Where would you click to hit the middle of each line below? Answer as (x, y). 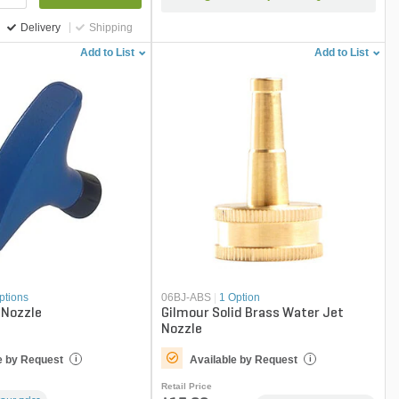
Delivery (41, 27)
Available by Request (244, 360)
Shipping (110, 27)
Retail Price (187, 387)
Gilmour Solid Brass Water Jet (253, 314)
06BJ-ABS (187, 298)
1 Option (240, 298)
